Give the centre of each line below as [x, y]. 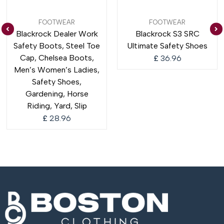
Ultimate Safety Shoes [167, 45]
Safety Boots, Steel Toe [57, 45]
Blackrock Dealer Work [57, 33]
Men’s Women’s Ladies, [57, 69]
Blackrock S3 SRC [167, 33]
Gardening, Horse [57, 93]
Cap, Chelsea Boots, [57, 57]
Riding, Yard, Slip [57, 105]
